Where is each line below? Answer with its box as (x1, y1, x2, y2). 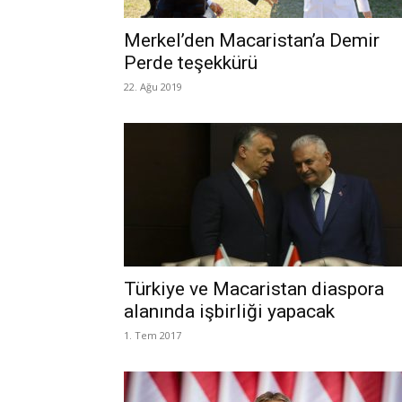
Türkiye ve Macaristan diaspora (124, 278, 384, 300)
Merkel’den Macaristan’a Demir (124, 30, 380, 51)
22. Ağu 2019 (124, 80, 182, 93)
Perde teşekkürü (124, 52, 258, 74)
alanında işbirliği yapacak (124, 301, 335, 322)
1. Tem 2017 (124, 328, 181, 342)
